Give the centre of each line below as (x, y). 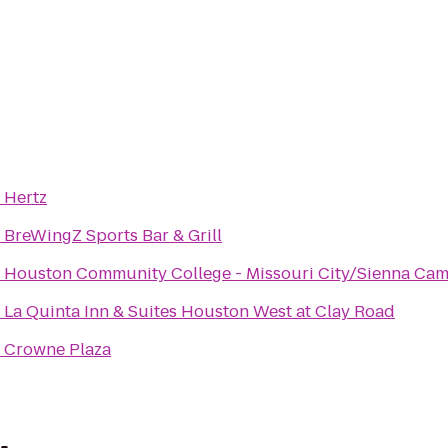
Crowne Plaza (57, 349)
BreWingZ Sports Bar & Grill (113, 235)
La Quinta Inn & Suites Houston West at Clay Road (199, 311)
